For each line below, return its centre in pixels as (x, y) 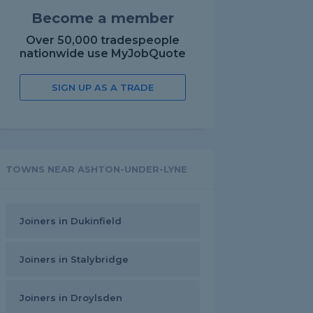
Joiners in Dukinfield (71, 221)
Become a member (103, 18)
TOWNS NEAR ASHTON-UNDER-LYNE (96, 169)
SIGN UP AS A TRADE (103, 87)
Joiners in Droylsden (71, 298)
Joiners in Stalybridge (74, 259)
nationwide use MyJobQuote (103, 53)
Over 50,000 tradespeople (103, 40)
